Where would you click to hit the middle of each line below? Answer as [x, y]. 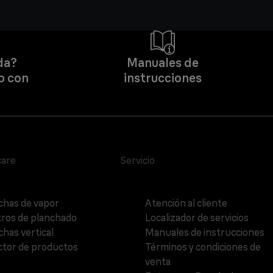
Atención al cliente [186, 203]
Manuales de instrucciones [205, 232]
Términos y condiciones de [203, 247]
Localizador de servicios [197, 218]
